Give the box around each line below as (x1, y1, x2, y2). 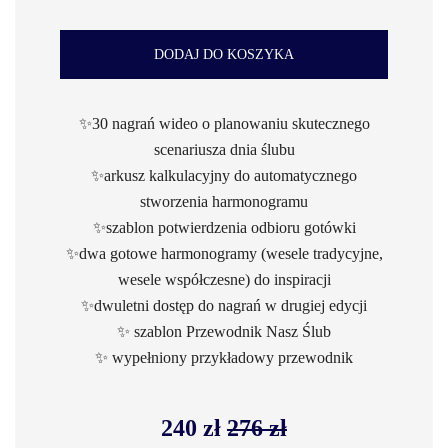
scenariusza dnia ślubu (153, 141, 295, 158)
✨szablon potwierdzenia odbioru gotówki (92, 219, 356, 236)
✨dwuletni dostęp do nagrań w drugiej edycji (81, 297, 367, 314)
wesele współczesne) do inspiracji (117, 271, 331, 288)
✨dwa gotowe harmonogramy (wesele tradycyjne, (65, 245, 383, 262)
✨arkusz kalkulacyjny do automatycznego (91, 167, 357, 184)
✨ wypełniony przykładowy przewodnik (95, 349, 353, 366)
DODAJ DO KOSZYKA (154, 47, 294, 62)
